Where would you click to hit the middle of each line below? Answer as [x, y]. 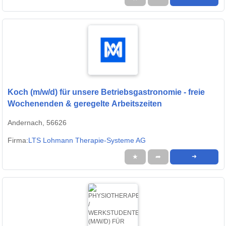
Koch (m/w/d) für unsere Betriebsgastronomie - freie [106, 92]
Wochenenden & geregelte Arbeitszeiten [85, 104]
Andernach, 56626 [37, 123]
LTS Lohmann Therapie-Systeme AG [87, 140]
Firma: [18, 140]
